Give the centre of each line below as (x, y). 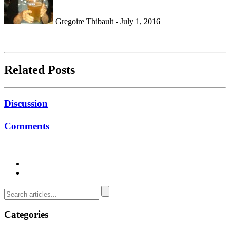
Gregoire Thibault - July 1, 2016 (107, 22)
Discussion (26, 103)
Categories (26, 215)
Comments (27, 126)
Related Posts (40, 70)
